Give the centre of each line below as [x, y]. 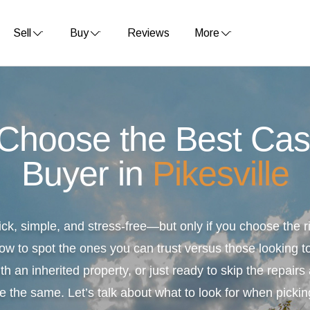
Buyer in [86, 174]
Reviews [149, 33]
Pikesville [220, 174]
